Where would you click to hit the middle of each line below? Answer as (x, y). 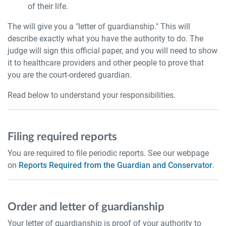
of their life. (48, 6)
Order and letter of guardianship (86, 207)
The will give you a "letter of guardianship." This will (99, 26)
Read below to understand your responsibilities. (93, 95)
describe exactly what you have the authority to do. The (105, 39)
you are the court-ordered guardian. (70, 75)
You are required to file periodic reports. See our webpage (108, 153)
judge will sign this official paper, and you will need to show (112, 51)
